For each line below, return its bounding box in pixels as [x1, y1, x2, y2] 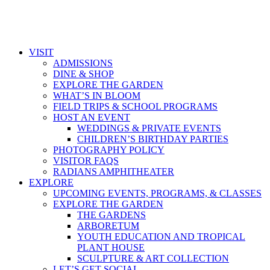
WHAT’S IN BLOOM [53, 90, 140, 101]
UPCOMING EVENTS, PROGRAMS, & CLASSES [53, 188, 262, 198]
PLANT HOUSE [77, 242, 145, 253]
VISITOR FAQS [53, 155, 119, 166]
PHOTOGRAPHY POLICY [53, 145, 165, 155]
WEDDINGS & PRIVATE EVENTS [77, 123, 221, 133]
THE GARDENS [77, 210, 146, 220]
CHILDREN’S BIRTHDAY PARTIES [77, 134, 228, 144]
